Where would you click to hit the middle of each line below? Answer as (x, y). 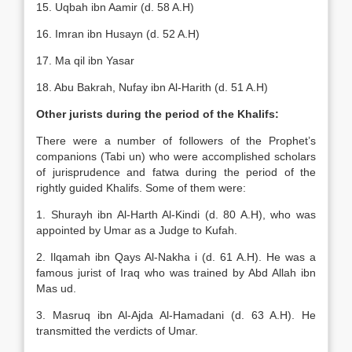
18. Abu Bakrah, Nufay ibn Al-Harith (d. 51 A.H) (152, 87)
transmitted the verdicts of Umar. (117, 331)
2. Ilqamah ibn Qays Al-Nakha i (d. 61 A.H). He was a (176, 257)
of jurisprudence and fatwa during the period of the (176, 172)
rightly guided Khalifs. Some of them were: (141, 188)
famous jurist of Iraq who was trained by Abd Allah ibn (176, 273)
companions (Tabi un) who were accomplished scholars (176, 156)
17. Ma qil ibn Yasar (85, 60)
